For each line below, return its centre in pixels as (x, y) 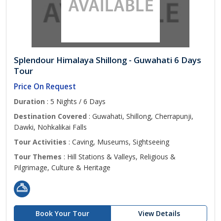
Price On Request (45, 87)
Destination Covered (50, 116)
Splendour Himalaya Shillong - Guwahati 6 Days (108, 60)
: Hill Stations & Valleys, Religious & (119, 157)
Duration (29, 101)
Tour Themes (38, 157)
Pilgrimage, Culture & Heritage (62, 167)
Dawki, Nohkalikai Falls (50, 127)
